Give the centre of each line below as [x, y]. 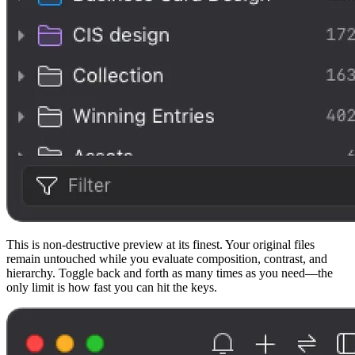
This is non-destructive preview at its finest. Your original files [160, 245]
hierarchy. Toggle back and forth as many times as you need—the [170, 273]
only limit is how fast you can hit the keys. [112, 288]
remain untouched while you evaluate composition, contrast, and [167, 259]
